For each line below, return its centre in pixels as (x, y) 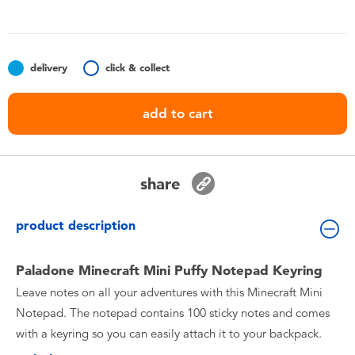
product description (76, 225)
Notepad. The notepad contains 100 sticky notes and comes (173, 313)
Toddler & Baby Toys (111, 12)
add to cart (177, 113)
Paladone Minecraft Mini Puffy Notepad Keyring (169, 270)
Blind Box (81, 147)
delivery (49, 67)
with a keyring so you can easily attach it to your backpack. (169, 334)
